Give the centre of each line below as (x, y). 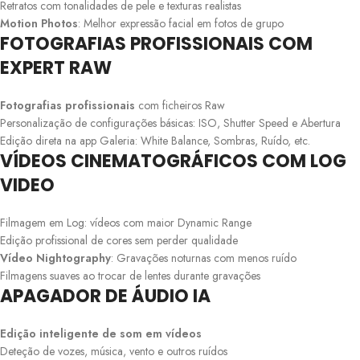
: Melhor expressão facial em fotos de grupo (181, 23)
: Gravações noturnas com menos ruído (204, 258)
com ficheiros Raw (180, 105)
